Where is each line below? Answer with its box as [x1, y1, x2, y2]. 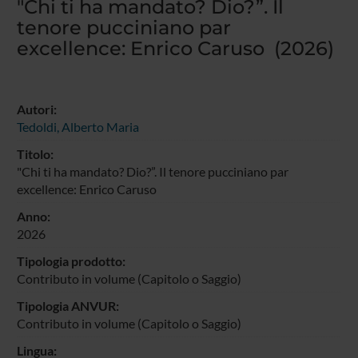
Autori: [16, 101, 57, 117]
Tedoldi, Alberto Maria [16, 118, 139, 134]
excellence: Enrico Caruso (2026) [16, 36, 334, 60]
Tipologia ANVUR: [16, 297, 119, 313]
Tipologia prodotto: [16, 253, 125, 268]
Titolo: [16, 145, 54, 161]
